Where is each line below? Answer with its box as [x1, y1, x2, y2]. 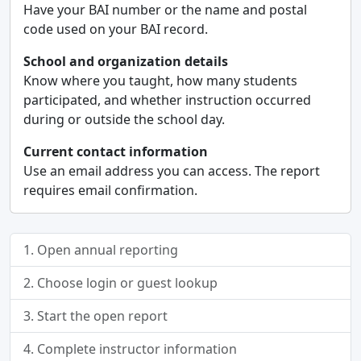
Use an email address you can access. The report [23, 162, 320, 180]
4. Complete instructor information [23, 340, 237, 358]
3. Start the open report [23, 307, 168, 325]
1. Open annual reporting [23, 241, 178, 259]
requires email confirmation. [23, 181, 197, 199]
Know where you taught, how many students [23, 72, 297, 89]
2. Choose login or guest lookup [23, 274, 218, 292]
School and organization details [23, 52, 228, 70]
